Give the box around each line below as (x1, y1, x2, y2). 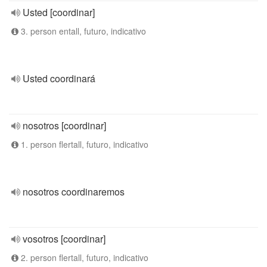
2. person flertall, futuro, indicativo (18, 252, 148, 263)
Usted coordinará (23, 72, 95, 85)
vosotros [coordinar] (23, 232, 105, 246)
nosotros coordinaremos (23, 185, 125, 198)
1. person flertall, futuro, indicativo (18, 138, 148, 150)
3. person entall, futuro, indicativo (18, 25, 146, 37)
